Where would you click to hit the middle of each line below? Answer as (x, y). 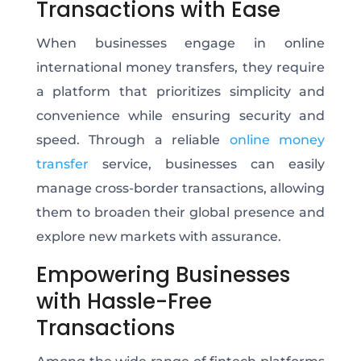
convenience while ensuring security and (180, 115)
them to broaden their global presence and (180, 212)
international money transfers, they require (180, 67)
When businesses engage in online (180, 43)
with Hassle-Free (124, 301)
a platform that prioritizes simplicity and (180, 91)
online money (277, 139)
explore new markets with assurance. (160, 236)
